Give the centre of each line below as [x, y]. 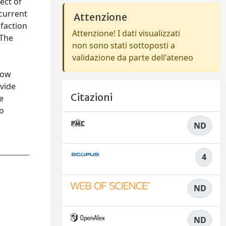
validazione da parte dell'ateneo [133, 58]
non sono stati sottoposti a [124, 45]
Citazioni [92, 98]
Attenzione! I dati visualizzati [126, 33]
